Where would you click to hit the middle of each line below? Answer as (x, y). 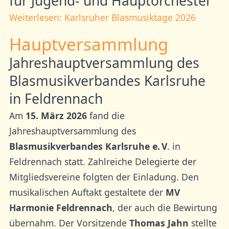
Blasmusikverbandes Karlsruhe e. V (88, 146)
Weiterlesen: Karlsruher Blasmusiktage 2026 (102, 18)
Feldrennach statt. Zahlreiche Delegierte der (102, 161)
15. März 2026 (56, 115)
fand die (106, 115)
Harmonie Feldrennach (61, 207)
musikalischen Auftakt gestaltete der (87, 192)
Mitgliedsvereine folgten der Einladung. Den (104, 177)
